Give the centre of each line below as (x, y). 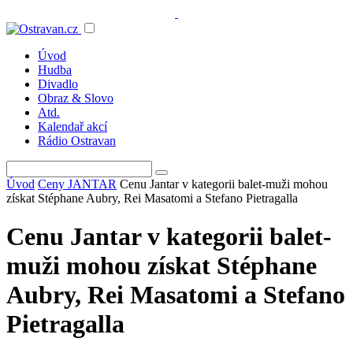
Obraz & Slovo (76, 98)
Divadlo (58, 84)
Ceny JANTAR (77, 184)
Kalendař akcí (72, 126)
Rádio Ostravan (77, 141)
